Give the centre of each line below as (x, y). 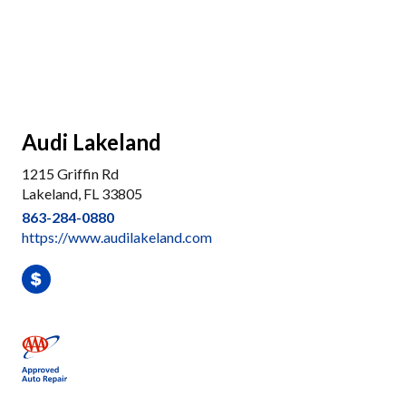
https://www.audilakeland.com (117, 237)
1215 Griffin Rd (70, 174)
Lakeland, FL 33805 (82, 193)
